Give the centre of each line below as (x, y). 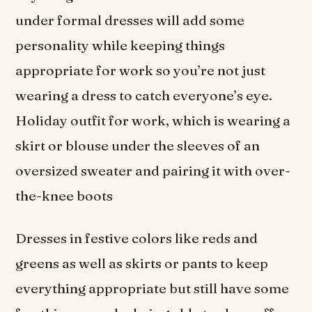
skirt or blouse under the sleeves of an (138, 145)
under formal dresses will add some (130, 20)
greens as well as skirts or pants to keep (142, 264)
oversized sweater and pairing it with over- (153, 170)
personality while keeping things (120, 45)
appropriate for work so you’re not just (141, 70)
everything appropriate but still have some (153, 289)
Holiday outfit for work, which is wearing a (153, 120)
